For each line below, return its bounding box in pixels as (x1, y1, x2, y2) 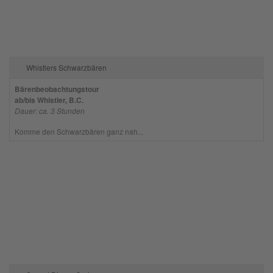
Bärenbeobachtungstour (14, 83, 99, 94)
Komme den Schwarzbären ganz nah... (14, 126, 143, 136)
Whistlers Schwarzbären (26, 62, 107, 73)
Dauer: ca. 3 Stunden (14, 105, 85, 116)
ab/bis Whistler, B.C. (14, 94, 83, 105)
